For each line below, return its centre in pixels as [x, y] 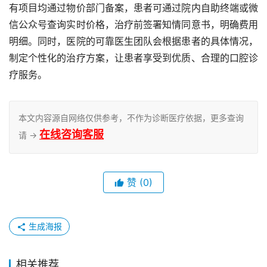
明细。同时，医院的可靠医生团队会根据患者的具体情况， [133, 41]
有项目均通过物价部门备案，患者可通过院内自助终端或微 [133, 8]
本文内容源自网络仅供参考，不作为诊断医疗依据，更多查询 [131, 118]
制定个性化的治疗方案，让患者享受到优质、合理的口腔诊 [133, 58]
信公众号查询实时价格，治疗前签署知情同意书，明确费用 [133, 25]
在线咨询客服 [72, 135]
